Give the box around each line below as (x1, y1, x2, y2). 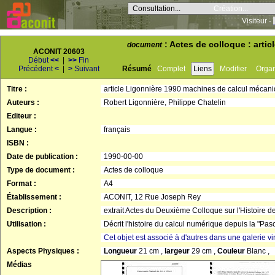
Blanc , (247, 247, 269, 255)
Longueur (104, 247, 139, 255)
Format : (7, 179, 36, 188)
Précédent (18, 64, 55, 73)
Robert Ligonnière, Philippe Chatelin (104, 98, 226, 107)
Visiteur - (242, 17, 273, 25)
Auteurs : (7, 98, 39, 107)
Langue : (7, 125, 37, 134)
